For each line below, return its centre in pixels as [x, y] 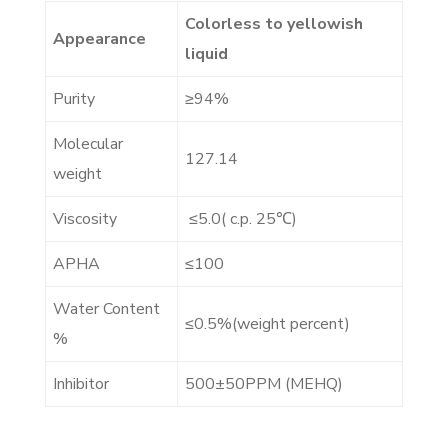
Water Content [106, 309]
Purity [74, 99]
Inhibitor [81, 384]
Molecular [88, 144]
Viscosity [85, 219]
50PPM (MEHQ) [284, 384]
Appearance [99, 39]
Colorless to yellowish [274, 24]
